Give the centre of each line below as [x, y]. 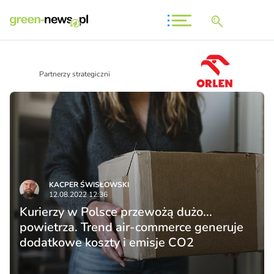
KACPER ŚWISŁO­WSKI [89, 185]
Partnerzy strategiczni [75, 74]
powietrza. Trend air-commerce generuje [131, 228]
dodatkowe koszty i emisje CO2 [107, 243]
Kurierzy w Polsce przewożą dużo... [116, 212]
